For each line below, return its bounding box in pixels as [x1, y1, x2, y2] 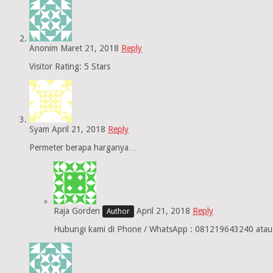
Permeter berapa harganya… [29, 143, 137, 153]
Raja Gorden [54, 206, 100, 216]
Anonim [29, 43, 58, 54]
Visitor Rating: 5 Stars [29, 62, 110, 72]
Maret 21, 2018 [60, 43, 119, 54]
